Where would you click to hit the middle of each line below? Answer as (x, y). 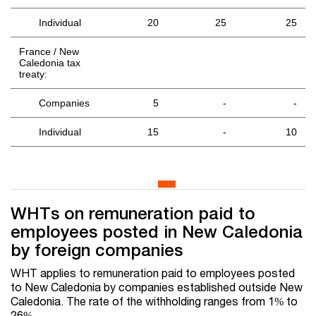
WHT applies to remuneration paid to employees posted (153, 273)
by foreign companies (97, 250)
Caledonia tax (50, 63)
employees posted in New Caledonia (157, 232)
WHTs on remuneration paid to (133, 213)
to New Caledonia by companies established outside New (157, 287)
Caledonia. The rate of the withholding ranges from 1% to (154, 301)
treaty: (33, 74)
